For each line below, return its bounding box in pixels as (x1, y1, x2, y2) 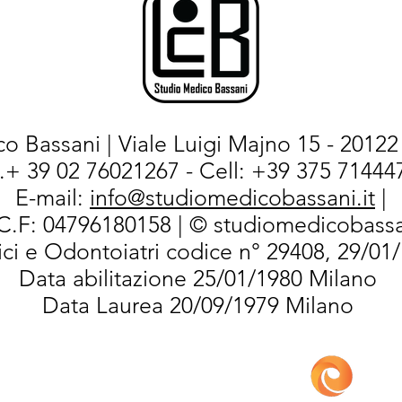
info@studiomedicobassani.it (90, 183, 375, 211)
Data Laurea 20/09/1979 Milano (42, 291, 360, 319)
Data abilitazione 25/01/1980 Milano (19, 264, 383, 292)
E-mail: (15, 183, 90, 211)
